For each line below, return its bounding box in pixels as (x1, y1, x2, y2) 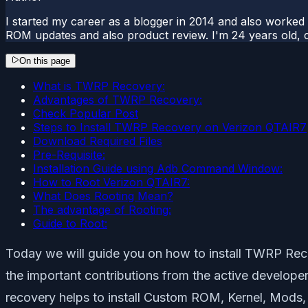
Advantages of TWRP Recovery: (33, 92, 202, 107)
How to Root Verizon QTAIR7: (33, 175, 190, 189)
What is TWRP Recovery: (33, 78, 165, 93)
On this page (19, 55, 70, 66)
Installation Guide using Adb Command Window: (33, 161, 283, 175)
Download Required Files (33, 133, 162, 148)
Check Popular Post (33, 106, 138, 120)
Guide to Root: (33, 216, 107, 230)
